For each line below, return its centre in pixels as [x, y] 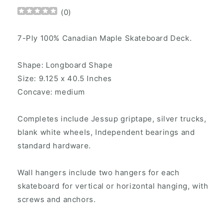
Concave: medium [51, 92]
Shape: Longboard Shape [65, 65]
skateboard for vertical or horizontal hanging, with [113, 186]
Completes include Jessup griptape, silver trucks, [112, 119]
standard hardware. [54, 146]
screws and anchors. [57, 199]
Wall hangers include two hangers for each [99, 172]
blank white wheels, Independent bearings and [106, 132]
